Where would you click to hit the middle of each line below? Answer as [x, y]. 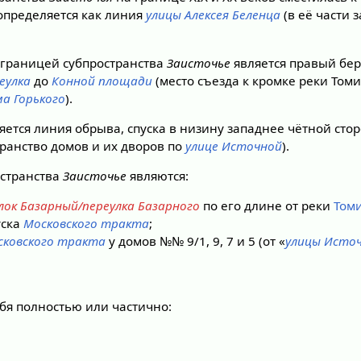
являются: [158, 175]
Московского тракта [86, 224]
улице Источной [234, 145]
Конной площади [102, 80]
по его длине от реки [266, 206]
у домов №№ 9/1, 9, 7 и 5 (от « [195, 241]
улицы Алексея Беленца [214, 15]
